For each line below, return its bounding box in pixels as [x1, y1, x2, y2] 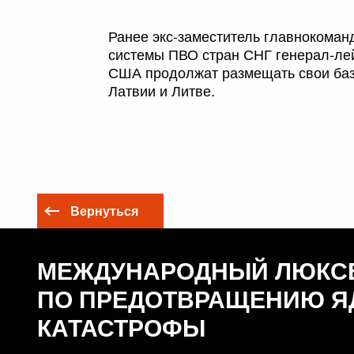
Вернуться [70, 201, 138, 220]
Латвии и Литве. [108, 80, 215, 100]
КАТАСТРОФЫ [37, 310, 205, 344]
